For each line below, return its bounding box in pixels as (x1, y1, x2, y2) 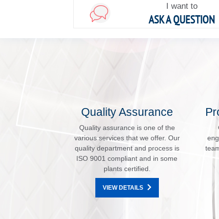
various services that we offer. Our (74, 134, 180, 142)
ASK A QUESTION (149, 12, 215, 27)
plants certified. (103, 165, 151, 173)
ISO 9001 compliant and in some (76, 154, 177, 163)
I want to (166, 1, 197, 11)
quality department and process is (74, 144, 179, 153)
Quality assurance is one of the (79, 124, 175, 132)
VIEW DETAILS (102, 184, 143, 192)
